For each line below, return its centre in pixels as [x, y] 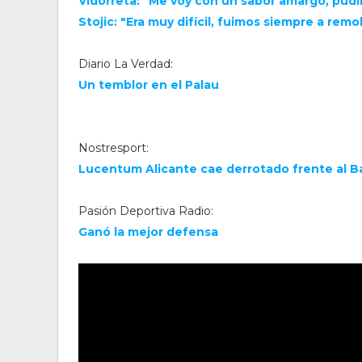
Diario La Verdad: [126, 64]
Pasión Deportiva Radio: [146, 211]
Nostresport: [114, 148]
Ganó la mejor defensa [148, 232]
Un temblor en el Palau [149, 85]
